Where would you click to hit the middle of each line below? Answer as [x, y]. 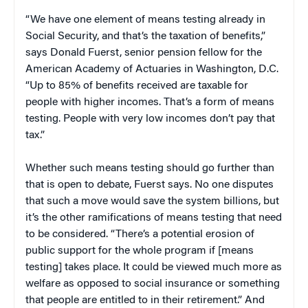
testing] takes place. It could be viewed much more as [154, 268]
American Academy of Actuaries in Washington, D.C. [152, 70]
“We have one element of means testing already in [145, 20]
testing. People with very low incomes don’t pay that [150, 119]
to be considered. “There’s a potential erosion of [140, 235]
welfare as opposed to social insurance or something [153, 284]
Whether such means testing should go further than [150, 169]
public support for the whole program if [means [140, 251]
